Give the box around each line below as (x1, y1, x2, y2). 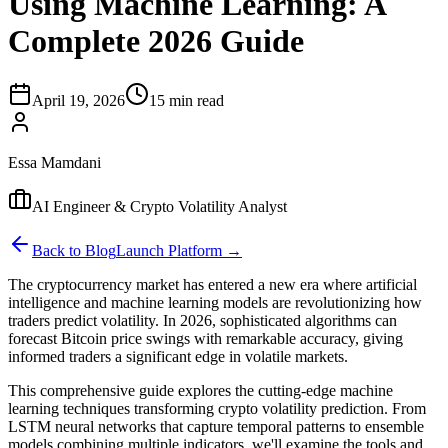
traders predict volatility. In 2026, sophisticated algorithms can (8, 311, 397, 329)
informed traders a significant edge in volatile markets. (8, 347, 348, 365)
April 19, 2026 (32, 91, 125, 109)
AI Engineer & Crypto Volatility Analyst (32, 197, 287, 215)
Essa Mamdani (8, 153, 101, 171)
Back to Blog (32, 241, 116, 259)
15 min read (149, 91, 224, 109)
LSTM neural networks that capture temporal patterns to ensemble (8, 417, 424, 435)
